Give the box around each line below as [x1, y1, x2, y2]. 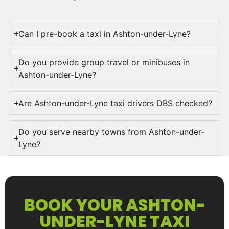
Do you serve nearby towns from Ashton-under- [18, 127, 205, 138]
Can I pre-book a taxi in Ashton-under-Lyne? [18, 29, 191, 39]
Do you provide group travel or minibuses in [18, 57, 190, 68]
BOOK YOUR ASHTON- [24, 193, 205, 217]
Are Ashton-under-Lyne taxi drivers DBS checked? [18, 98, 213, 109]
